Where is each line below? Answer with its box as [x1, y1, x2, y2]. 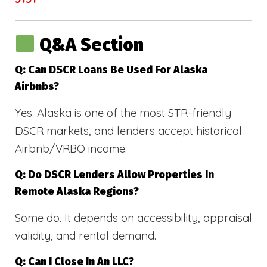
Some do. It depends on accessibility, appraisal [15, 210, 252, 225]
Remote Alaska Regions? [15, 185, 139, 198]
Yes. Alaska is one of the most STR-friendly [15, 105, 231, 120]
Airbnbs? [15, 80, 59, 93]
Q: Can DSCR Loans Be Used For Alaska [15, 63, 207, 76]
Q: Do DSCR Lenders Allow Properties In [15, 168, 214, 181]
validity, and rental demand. [15, 228, 156, 243]
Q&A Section [39, 33, 144, 55]
